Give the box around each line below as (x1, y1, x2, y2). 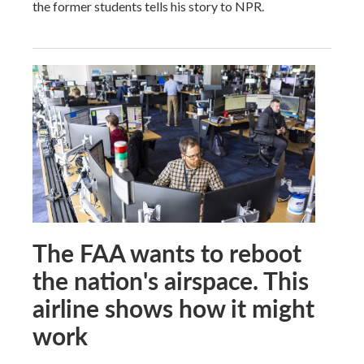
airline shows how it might (32, 290, 314, 325)
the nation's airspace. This (32, 262, 309, 297)
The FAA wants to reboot (32, 235, 301, 270)
